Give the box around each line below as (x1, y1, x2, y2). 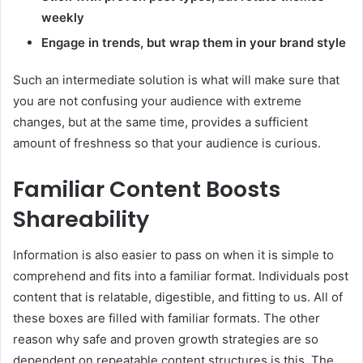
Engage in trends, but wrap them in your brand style (41, 34, 346, 50)
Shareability (13, 203, 149, 234)
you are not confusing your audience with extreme (13, 92, 301, 109)
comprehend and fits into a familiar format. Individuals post (13, 268, 348, 284)
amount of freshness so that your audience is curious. (13, 135, 321, 151)
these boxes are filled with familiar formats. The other (13, 310, 320, 327)
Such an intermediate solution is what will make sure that (13, 71, 340, 88)
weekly (41, 9, 84, 25)
